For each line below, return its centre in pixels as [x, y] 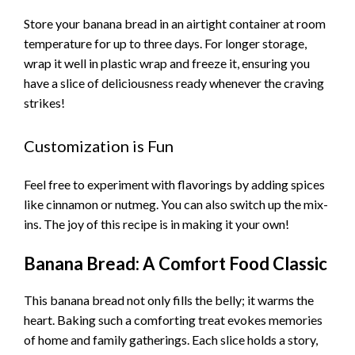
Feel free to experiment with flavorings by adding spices [174, 184]
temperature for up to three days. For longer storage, [165, 43]
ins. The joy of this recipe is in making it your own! [157, 223]
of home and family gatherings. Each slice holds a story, [171, 340]
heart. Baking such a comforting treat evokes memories [173, 320]
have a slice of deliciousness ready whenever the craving [174, 82]
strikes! [44, 102]
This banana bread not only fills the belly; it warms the [169, 300]
